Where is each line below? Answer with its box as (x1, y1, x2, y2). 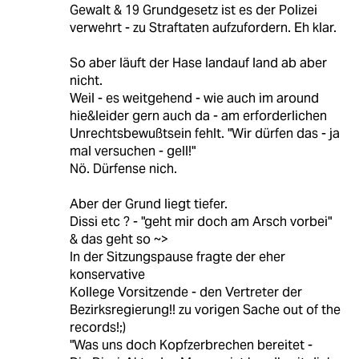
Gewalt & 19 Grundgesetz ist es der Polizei (69, 2, 317, 19)
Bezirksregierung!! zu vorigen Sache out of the (69, 301, 341, 319)
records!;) (69, 319, 126, 337)
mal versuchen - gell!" (69, 143, 196, 160)
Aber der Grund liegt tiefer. (69, 196, 228, 213)
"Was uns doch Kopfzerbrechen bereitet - (69, 337, 313, 354)
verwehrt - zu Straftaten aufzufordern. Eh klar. (69, 19, 337, 37)
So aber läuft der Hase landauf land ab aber (69, 54, 327, 72)
